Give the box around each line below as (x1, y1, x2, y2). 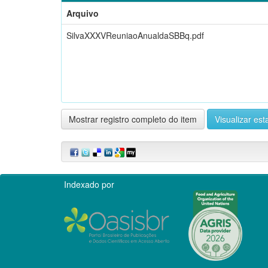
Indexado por (64, 178, 114, 190)
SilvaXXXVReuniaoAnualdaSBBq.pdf (66, 29, 204, 41)
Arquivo (66, 7, 99, 19)
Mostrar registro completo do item (69, 112, 197, 125)
